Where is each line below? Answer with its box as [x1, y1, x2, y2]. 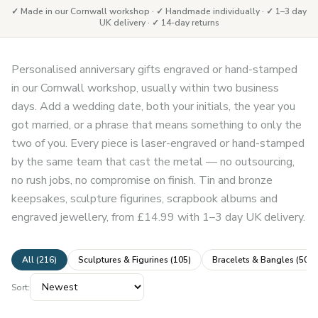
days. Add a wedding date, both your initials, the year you [11, 99, 295, 114]
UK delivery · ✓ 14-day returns [99, 17, 219, 28]
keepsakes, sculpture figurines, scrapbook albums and [11, 191, 278, 207]
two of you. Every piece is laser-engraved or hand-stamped [11, 136, 305, 151]
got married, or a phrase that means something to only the [11, 117, 302, 133]
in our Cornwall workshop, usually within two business [11, 80, 279, 96]
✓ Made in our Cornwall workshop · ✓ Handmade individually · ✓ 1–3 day [11, 6, 307, 17]
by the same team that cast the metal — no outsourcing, [11, 154, 295, 170]
